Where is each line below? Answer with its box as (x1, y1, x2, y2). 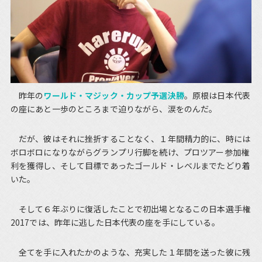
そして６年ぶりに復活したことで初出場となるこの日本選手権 (10, 203, 250, 215)
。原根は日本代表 (184, 89, 250, 102)
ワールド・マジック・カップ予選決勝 (43, 89, 184, 102)
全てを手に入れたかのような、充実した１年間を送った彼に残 (10, 246, 250, 258)
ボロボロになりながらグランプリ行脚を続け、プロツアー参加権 (10, 146, 249, 158)
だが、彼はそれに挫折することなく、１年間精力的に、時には (10, 133, 250, 145)
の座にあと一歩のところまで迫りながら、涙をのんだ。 (10, 103, 218, 115)
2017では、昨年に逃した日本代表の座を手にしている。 (10, 216, 220, 229)
